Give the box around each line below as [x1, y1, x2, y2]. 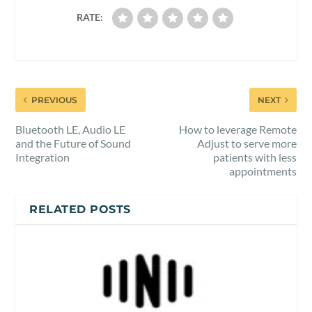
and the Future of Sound [15, 136, 132, 150]
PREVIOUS [31, 95, 78, 106]
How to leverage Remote [178, 123, 297, 136]
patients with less [212, 150, 297, 164]
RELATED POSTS [29, 203, 131, 217]
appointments [228, 164, 297, 178]
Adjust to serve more [196, 136, 297, 150]
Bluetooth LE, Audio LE [15, 123, 126, 136]
